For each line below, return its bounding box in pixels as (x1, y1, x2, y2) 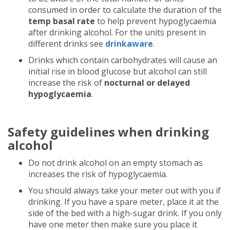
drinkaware (105, 38, 153, 49)
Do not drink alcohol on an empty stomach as (28, 157, 203, 168)
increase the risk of (28, 77, 104, 88)
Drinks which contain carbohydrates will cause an (28, 54, 217, 66)
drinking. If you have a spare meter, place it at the (28, 196, 219, 207)
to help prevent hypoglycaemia (97, 15, 216, 27)
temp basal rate (28, 15, 97, 27)
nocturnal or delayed (104, 77, 190, 88)
